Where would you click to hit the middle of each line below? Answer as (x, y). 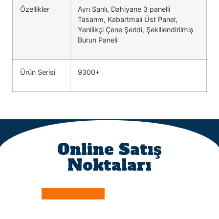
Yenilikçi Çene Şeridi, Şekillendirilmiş (136, 29)
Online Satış (109, 149)
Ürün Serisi (38, 72)
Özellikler (35, 9)
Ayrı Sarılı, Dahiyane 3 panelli (124, 9)
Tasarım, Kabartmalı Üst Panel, (128, 19)
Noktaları (109, 165)
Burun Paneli (98, 40)
